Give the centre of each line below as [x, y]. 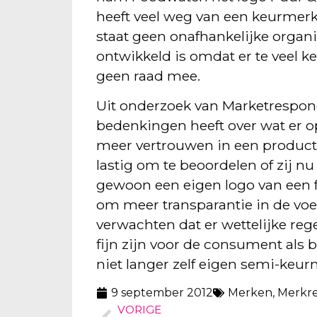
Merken [250, 292]
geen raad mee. [149, 75]
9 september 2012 [162, 292]
